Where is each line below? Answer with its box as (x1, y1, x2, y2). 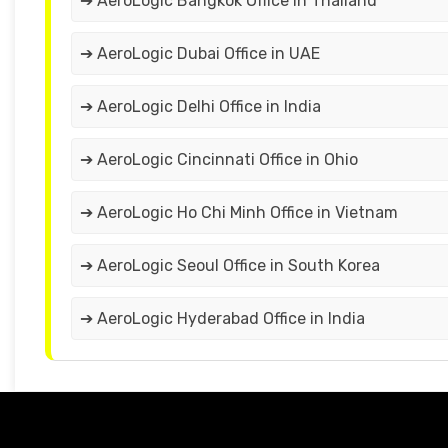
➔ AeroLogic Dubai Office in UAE (80, 44, 320, 64)
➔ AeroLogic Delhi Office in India (80, 97, 321, 117)
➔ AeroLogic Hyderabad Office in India (80, 309, 365, 329)
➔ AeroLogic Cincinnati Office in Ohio (80, 150, 358, 170)
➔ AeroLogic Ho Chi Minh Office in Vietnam (80, 203, 398, 223)
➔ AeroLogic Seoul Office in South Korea (80, 256, 380, 276)
